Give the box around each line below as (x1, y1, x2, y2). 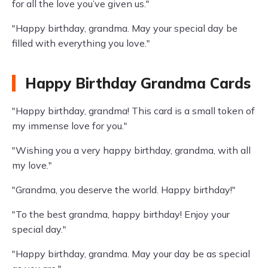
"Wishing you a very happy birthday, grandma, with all (12, 144, 251, 156)
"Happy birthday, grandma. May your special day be (12, 22, 237, 34)
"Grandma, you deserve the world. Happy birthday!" (12, 184, 236, 196)
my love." (12, 159, 52, 171)
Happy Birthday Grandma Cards (25, 74, 251, 92)
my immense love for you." (12, 120, 127, 132)
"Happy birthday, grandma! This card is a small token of (12, 105, 255, 117)
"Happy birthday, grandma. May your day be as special (12, 248, 250, 260)
